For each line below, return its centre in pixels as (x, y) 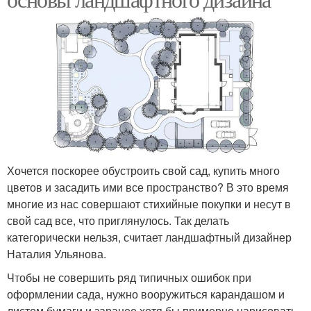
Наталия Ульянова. (57, 253)
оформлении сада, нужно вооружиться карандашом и (146, 294)
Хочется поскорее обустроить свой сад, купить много (143, 170)
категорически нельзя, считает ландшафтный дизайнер (149, 237)
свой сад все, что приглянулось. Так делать (118, 220)
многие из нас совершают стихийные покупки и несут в (149, 203)
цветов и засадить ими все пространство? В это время (148, 187)
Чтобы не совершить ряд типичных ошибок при (129, 277)
